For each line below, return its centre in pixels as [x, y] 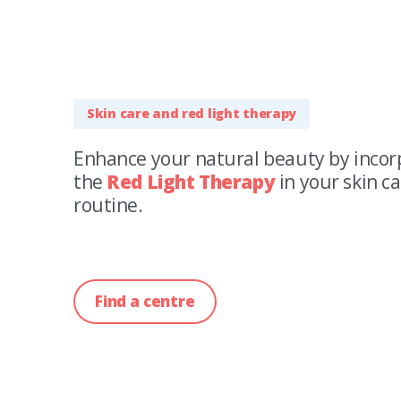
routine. [108, 205]
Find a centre [145, 301]
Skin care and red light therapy [192, 113]
